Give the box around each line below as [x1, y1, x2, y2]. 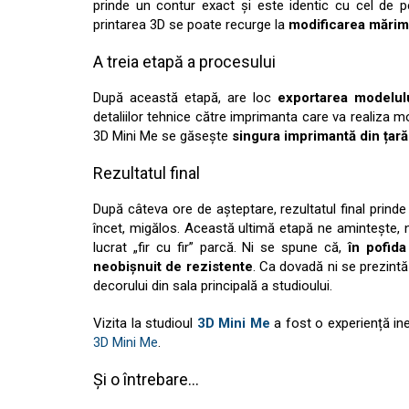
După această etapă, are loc [93, 89, 278, 106]
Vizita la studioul [93, 315, 197, 331]
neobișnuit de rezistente [93, 258, 253, 275]
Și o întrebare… [93, 370, 199, 389]
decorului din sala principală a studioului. [93, 278, 332, 294]
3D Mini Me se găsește [93, 128, 232, 144]
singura [232, 128, 280, 144]
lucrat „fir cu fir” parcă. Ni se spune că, [93, 239, 348, 256]
